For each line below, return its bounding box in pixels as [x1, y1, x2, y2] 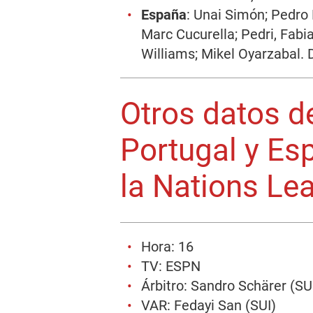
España [141, 6, 187, 23]
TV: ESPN [141, 258, 201, 275]
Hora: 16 [141, 238, 194, 255]
